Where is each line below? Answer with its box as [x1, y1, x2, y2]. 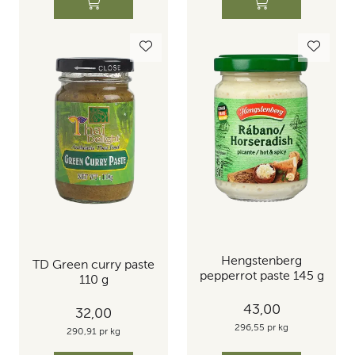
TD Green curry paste [32, 259, 155, 273]
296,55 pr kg [235, 323, 288, 333]
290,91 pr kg [67, 326, 120, 337]
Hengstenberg [221, 255, 302, 269]
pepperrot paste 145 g [199, 270, 324, 284]
